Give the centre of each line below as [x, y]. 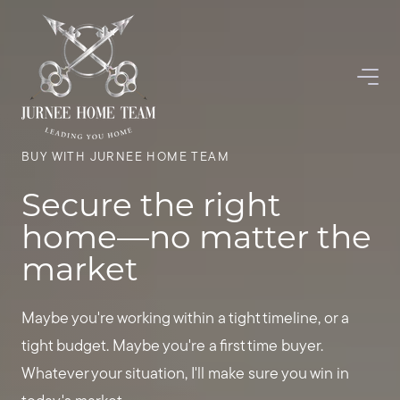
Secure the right [151, 203]
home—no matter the [196, 235]
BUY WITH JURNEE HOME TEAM [125, 158]
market [80, 267]
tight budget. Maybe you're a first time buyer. [172, 347]
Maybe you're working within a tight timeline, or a [185, 319]
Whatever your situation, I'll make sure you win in [185, 375]
